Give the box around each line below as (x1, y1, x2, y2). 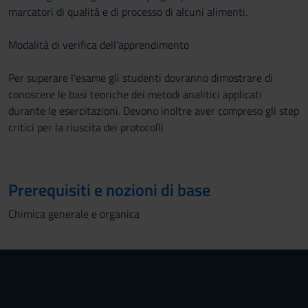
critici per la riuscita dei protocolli (8, 119, 164, 135)
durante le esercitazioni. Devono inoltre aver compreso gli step (8, 102, 299, 119)
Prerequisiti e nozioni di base (8, 177, 210, 202)
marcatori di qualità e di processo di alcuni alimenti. (8, 3, 247, 20)
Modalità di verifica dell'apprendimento (8, 36, 189, 53)
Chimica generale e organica (8, 206, 140, 222)
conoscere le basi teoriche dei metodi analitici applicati (8, 86, 262, 102)
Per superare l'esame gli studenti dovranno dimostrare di (8, 69, 273, 86)
